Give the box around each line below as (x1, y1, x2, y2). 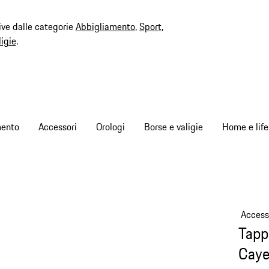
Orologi (96, 119, 125, 134)
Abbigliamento (75, 19, 135, 34)
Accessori (38, 119, 77, 134)
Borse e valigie (144, 119, 203, 134)
